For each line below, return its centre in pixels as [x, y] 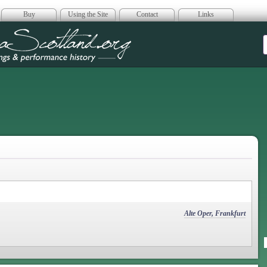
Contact [147, 14]
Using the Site [88, 14]
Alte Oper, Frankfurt [215, 213]
